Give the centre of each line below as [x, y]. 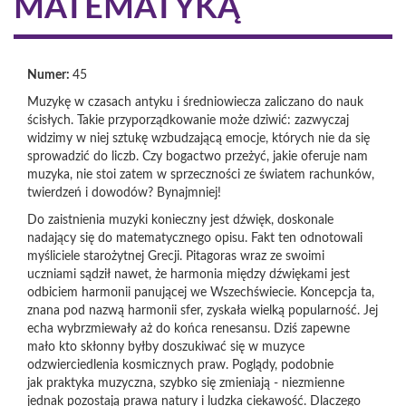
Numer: [50, 75]
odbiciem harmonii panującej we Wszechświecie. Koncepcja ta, [201, 293]
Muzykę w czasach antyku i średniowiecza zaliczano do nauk [195, 102]
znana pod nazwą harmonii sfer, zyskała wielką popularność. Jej [203, 311]
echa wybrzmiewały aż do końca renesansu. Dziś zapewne [188, 329]
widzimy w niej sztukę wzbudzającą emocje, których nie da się [198, 139]
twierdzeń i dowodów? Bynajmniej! [126, 193]
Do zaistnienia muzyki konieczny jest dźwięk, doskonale [180, 220]
